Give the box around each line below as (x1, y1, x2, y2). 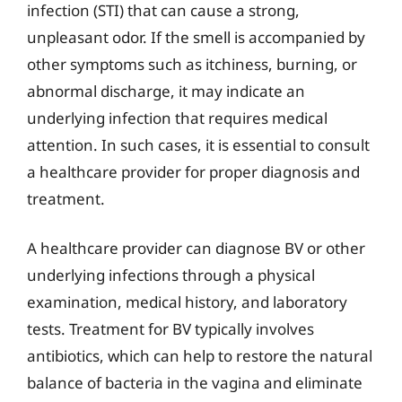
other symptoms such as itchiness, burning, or (27, 53, 357, 74)
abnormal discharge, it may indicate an (27, 80, 305, 101)
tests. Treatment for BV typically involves (27, 319, 314, 339)
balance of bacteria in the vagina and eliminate (27, 372, 363, 393)
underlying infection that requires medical (27, 107, 328, 128)
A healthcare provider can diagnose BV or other (27, 238, 365, 258)
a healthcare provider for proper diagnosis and (27, 161, 360, 182)
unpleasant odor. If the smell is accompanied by (27, 26, 365, 48)
